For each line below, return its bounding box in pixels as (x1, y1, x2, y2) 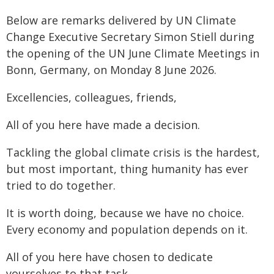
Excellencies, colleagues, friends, (6, 90, 177, 105)
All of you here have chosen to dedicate (6, 250, 213, 264)
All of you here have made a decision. (6, 117, 200, 132)
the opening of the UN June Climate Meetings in (6, 46, 259, 61)
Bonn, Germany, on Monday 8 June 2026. (6, 62, 217, 77)
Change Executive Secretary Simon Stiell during (6, 29, 254, 44)
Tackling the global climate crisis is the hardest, (6, 145, 260, 160)
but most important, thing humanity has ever (6, 161, 248, 176)
